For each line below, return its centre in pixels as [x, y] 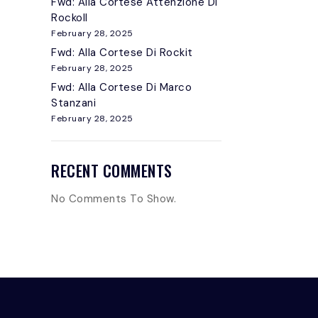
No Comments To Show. [114, 199]
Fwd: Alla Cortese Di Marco [121, 87]
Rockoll [70, 18]
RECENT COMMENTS [112, 170]
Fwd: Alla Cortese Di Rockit [122, 53]
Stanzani [73, 103]
